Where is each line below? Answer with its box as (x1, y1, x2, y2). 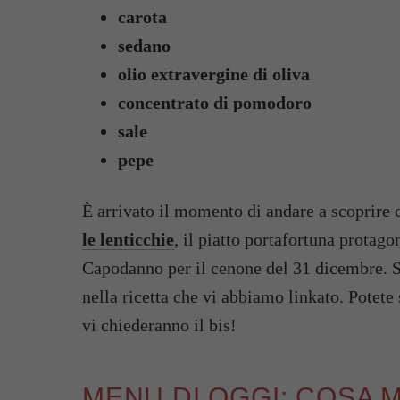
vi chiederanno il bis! (82, 315, 237, 336)
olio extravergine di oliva (118, 64, 310, 85)
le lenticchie (82, 229, 174, 250)
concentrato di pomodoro (118, 93, 312, 113)
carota (118, 7, 167, 28)
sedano (118, 36, 171, 56)
